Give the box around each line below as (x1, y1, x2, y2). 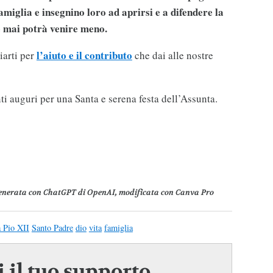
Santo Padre (31, 221, 73, 233)
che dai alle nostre (134, 48, 213, 62)
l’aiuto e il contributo (36, 47, 132, 63)
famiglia (104, 221, 133, 233)
